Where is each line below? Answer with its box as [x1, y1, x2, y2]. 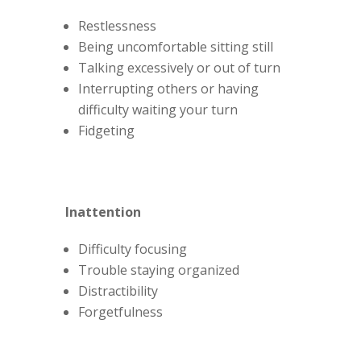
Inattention [64, 203, 141, 222]
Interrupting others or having [77, 80, 259, 98]
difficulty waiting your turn [77, 101, 238, 119]
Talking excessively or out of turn [77, 59, 280, 77]
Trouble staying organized [77, 261, 239, 280]
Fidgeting [77, 122, 135, 140]
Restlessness [77, 17, 156, 35]
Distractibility [77, 282, 158, 301]
